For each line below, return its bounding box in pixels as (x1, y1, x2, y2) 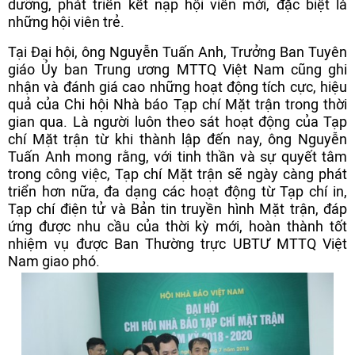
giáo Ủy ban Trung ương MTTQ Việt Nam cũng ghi (8, 61, 347, 78)
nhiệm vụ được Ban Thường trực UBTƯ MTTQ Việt (8, 235, 347, 252)
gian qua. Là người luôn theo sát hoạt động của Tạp (8, 113, 347, 130)
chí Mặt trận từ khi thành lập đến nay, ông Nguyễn (8, 131, 347, 147)
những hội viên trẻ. (8, 13, 124, 30)
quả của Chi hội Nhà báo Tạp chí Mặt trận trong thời (8, 96, 347, 113)
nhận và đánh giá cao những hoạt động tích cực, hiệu (8, 78, 347, 95)
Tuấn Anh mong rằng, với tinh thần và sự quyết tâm (8, 148, 347, 165)
